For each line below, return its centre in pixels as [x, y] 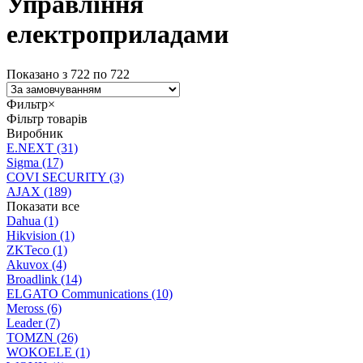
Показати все [43, 206]
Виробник [35, 133]
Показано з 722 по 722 [68, 74]
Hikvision [32, 235]
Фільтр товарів [47, 118]
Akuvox [28, 264]
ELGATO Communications [77, 293]
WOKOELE [39, 352]
